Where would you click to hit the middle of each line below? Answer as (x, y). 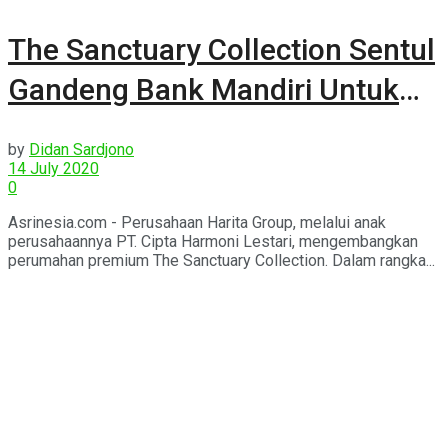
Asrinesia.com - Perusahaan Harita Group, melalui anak (197, 223)
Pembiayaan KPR (122, 130)
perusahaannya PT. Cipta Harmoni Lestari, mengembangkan (213, 242)
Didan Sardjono (81, 150)
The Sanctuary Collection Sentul (221, 50)
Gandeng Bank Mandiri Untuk (203, 90)
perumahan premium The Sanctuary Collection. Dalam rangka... (221, 261)
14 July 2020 (53, 169)
